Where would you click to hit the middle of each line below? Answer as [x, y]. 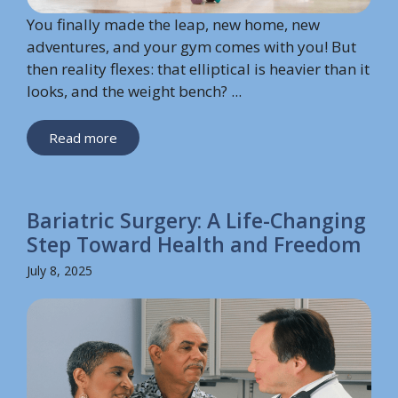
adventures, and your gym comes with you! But [191, 46]
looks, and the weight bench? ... [134, 91]
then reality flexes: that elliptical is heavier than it [198, 68]
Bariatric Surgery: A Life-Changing [196, 220]
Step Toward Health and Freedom [194, 244]
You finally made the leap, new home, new [173, 24]
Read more [83, 137]
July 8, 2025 [60, 270]
